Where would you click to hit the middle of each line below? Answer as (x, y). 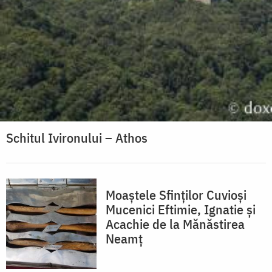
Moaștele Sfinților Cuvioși (176, 195)
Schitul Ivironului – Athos (77, 138)
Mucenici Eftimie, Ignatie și (181, 209)
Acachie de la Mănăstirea (175, 224)
